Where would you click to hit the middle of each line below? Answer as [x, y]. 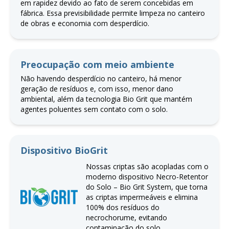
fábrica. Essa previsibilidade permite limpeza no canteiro [113, 13]
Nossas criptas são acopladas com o [147, 166]
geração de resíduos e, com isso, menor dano [97, 88]
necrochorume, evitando [127, 217]
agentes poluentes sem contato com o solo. [94, 109]
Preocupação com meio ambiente [97, 64]
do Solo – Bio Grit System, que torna [147, 187]
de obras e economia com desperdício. [85, 23]
